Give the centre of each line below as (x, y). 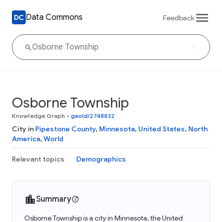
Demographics (101, 159)
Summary (54, 199)
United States (162, 129)
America (26, 139)
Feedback (179, 18)
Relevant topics (38, 159)
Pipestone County (65, 129)
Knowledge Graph (39, 116)
